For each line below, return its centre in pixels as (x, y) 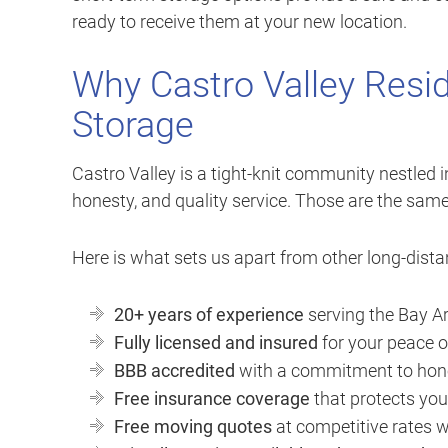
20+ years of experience (209, 315)
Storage (133, 125)
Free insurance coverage (212, 399)
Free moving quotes (193, 427)
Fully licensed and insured (216, 343)
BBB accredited (174, 371)
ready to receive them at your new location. (239, 22)
